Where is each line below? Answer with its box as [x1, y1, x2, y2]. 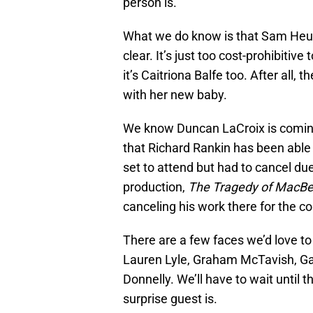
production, [123, 180, 188, 195]
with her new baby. [123, 87, 227, 103]
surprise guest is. [123, 291, 217, 307]
